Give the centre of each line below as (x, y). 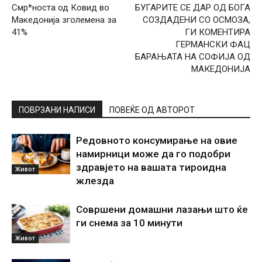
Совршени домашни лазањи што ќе (162, 209)
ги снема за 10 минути (129, 223)
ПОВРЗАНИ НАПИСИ (57, 110)
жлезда (95, 180)
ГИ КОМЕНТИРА (218, 32)
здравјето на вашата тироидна (151, 167)
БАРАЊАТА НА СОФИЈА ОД (193, 56)
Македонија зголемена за (64, 20)
